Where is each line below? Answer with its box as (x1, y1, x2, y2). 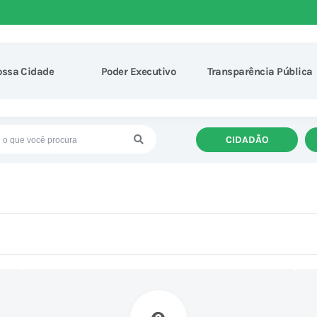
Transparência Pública (207, 65, 313, 78)
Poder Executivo (100, 65, 176, 78)
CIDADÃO (225, 134, 269, 146)
